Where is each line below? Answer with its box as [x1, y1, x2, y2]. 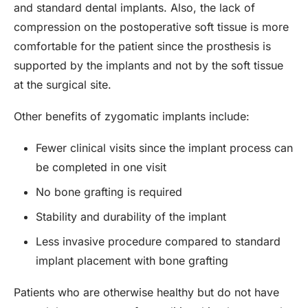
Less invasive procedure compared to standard [36, 234, 280, 248]
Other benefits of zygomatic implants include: [14, 109, 250, 123]
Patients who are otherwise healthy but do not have [14, 285, 279, 299]
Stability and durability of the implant [36, 210, 226, 223]
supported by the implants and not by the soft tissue [14, 58, 283, 72]
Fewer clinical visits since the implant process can [36, 141, 293, 155]
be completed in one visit [36, 160, 166, 174]
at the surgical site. [14, 78, 111, 91]
